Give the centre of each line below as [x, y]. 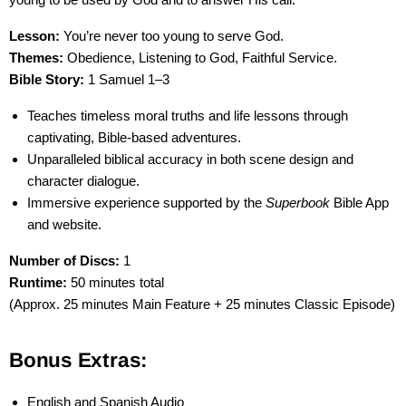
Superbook [298, 203]
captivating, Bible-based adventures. [134, 137]
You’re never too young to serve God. [172, 36]
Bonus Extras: [79, 360]
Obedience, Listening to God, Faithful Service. [200, 58]
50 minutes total [116, 282]
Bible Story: [47, 79]
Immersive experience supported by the [146, 203]
